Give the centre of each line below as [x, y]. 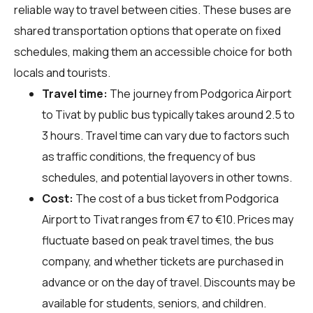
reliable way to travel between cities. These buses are [153, 9]
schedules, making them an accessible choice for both [153, 51]
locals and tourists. [62, 72]
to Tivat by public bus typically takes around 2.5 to [168, 114]
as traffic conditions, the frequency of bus [149, 156]
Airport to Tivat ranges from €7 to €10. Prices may [168, 219]
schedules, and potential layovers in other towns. [167, 177]
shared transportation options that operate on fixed [147, 30]
